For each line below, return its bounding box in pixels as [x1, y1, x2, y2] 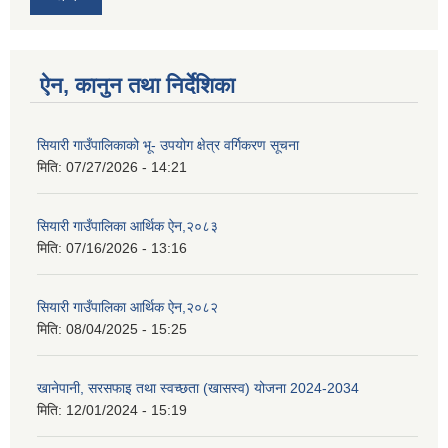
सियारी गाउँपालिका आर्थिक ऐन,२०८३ [37, 218, 218, 235]
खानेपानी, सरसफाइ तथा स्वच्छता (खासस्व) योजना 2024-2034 [37, 380, 359, 397]
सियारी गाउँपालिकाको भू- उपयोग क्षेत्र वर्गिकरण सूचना [37, 137, 299, 154]
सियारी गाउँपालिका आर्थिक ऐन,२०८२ [37, 299, 218, 316]
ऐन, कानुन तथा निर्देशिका [40, 73, 235, 99]
